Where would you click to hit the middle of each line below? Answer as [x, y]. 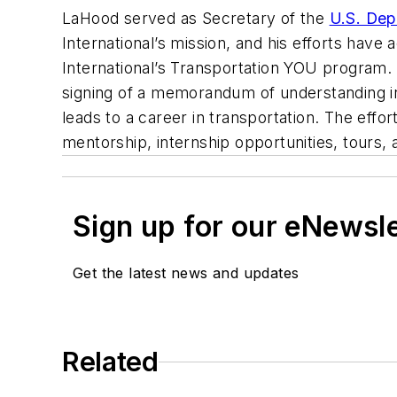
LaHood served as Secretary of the [196, 19]
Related [110, 362]
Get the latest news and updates [186, 273]
